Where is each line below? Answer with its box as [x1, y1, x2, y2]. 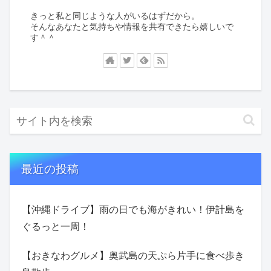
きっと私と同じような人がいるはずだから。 [30, 10, 200, 21]
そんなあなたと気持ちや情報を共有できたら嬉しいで [30, 21, 234, 31]
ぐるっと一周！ [22, 220, 90, 232]
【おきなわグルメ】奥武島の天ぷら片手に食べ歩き [22, 249, 244, 261]
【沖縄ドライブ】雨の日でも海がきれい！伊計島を [22, 203, 244, 215]
